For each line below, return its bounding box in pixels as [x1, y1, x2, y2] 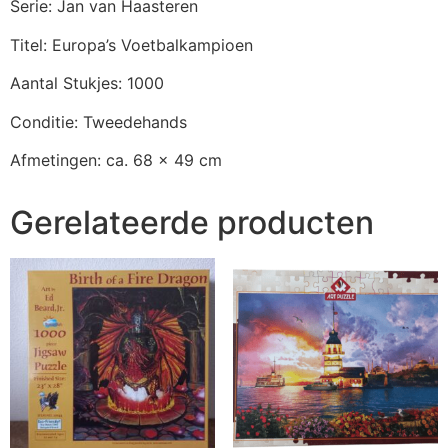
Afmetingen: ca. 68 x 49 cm [10, 149, 222, 170]
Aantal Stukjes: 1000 [10, 73, 164, 94]
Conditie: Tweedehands [10, 111, 187, 132]
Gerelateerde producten [10, 202, 374, 242]
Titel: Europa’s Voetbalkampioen [10, 34, 253, 55]
